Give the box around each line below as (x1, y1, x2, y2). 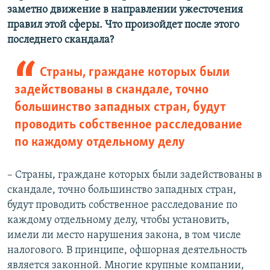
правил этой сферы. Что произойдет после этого (7, 19, 239, 31)
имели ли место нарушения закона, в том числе (7, 230, 241, 242)
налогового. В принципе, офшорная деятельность (7, 245, 247, 257)
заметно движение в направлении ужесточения (7, 4, 243, 16)
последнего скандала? (7, 34, 114, 46)
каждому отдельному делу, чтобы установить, (7, 215, 230, 227)
